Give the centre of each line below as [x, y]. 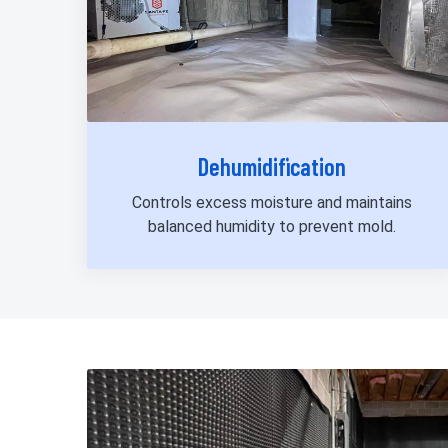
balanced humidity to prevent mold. [272, 226]
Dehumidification [272, 166]
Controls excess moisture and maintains [272, 202]
